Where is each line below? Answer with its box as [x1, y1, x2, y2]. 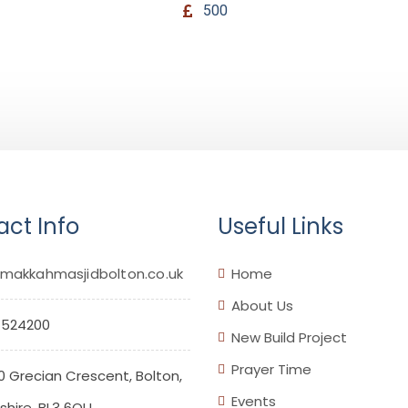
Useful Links [218, 211, 343, 241]
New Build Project [231, 328, 347, 347]
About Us [231, 296, 293, 315]
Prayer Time [231, 360, 311, 379]
